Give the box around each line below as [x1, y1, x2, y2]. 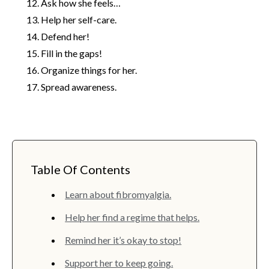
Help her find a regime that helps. [65, 211, 200, 223]
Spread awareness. [41, 81, 116, 93]
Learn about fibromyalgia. [65, 189, 172, 201]
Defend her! [41, 31, 89, 43]
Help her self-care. [41, 14, 116, 26]
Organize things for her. [41, 64, 137, 76]
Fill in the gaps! [41, 47, 102, 59]
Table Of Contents [31, 162, 130, 177]
